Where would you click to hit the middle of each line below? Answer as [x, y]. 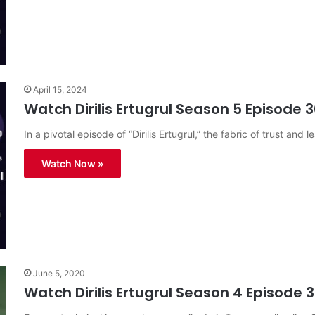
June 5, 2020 [59, 273]
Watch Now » [72, 163]
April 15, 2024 [60, 89]
